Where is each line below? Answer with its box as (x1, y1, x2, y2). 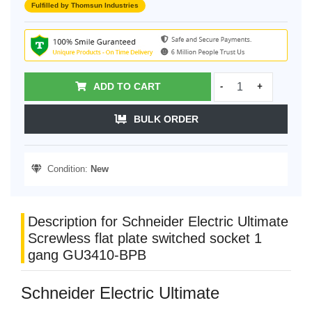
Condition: (42, 164, 91, 175)
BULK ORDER (133, 114, 198, 125)
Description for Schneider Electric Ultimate (28, 214, 288, 230)
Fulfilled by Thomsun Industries (31, 1, 139, 10)
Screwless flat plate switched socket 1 (28, 231, 262, 247)
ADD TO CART (93, 81, 161, 93)
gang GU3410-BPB (28, 247, 146, 263)
